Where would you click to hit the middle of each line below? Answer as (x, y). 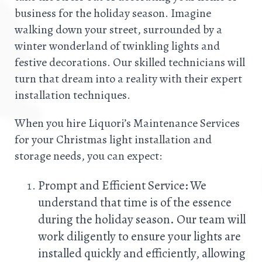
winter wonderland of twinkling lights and (117, 46)
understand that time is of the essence (135, 202)
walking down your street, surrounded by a (118, 29)
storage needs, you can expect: (88, 156)
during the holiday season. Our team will (142, 219)
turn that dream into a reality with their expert (128, 78)
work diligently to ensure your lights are (139, 236)
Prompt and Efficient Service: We (122, 185)
